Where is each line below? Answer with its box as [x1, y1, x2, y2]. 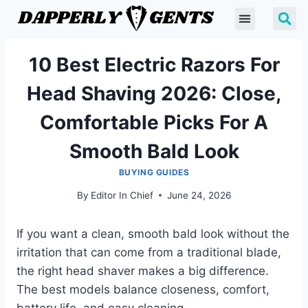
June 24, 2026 [167, 189, 232, 201]
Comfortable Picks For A [40, 111, 268, 134]
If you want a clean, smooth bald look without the [16, 226, 289, 241]
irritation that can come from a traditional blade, [16, 245, 281, 259]
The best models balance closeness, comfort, [16, 282, 269, 296]
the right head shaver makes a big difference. [16, 263, 269, 278]
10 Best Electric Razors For [28, 53, 280, 76]
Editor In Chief [91, 189, 154, 201]
